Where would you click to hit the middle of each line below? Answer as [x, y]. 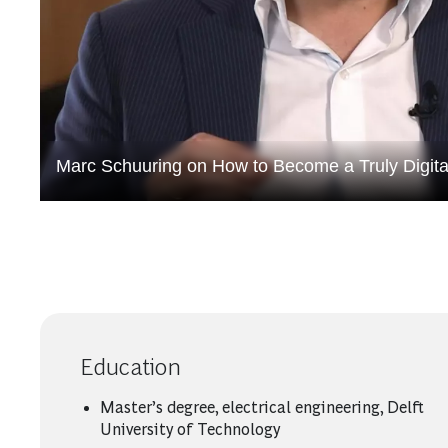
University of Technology [190, 429]
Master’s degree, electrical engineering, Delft [262, 407]
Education [130, 366]
